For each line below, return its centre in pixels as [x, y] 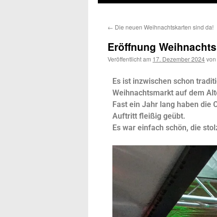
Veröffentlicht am [129, 59]
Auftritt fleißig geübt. [149, 116]
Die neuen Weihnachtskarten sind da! [163, 27]
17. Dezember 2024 [179, 59]
